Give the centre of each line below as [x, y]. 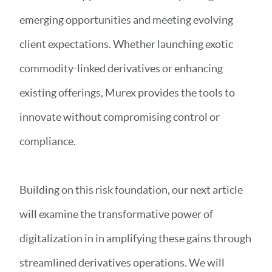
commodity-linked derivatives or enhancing [121, 68]
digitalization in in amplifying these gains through [135, 238]
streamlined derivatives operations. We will [122, 263]
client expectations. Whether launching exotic [126, 44]
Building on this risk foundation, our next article [131, 190]
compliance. [49, 141]
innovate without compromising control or [120, 117]
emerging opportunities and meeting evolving [126, 20]
